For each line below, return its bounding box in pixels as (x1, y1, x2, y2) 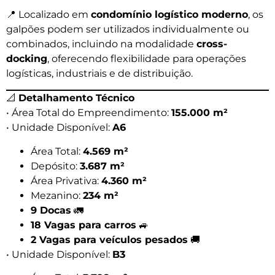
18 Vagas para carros (31, 219, 136, 231)
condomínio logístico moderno (91, 8, 248, 20)
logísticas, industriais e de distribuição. (6, 67, 193, 79)
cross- (196, 37, 227, 50)
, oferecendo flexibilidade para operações (47, 52, 246, 64)
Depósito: (31, 160, 80, 172)
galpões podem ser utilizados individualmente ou (6, 23, 249, 35)
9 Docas (31, 204, 71, 216)
